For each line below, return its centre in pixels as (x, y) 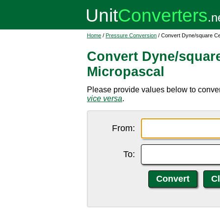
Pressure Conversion (131, 35)
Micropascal (126, 72)
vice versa (105, 98)
